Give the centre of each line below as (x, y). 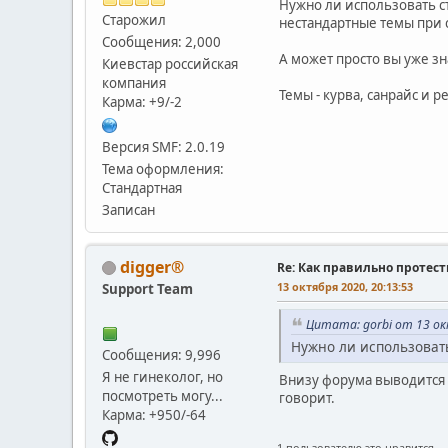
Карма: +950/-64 (154, 414)
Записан (128, 209)
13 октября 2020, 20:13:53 (345, 286)
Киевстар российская (170, 63)
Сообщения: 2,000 (161, 41)
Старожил (134, 19)
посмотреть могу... (162, 395)
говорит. (307, 398)
